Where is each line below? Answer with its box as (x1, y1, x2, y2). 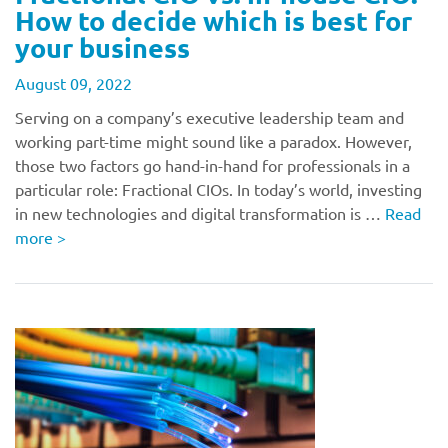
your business (15, 30, 190, 64)
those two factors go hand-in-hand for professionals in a (15, 155, 410, 175)
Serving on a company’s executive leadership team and (15, 107, 404, 127)
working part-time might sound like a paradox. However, (15, 131, 412, 151)
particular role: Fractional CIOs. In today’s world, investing (15, 179, 422, 199)
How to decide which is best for (15, 3, 412, 37)
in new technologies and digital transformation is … (15, 203, 385, 223)
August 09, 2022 (15, 73, 132, 93)
